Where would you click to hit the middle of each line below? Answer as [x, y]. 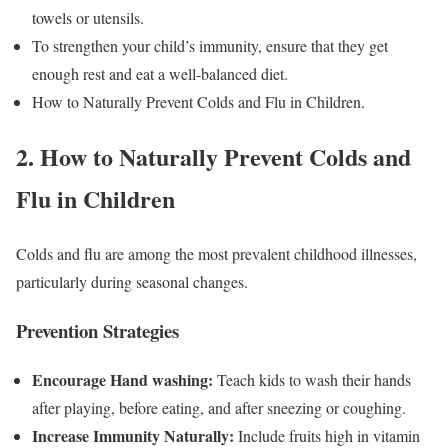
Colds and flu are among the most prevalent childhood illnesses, [216, 254]
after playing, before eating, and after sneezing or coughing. [219, 407]
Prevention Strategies [97, 330]
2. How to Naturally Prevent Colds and [213, 157]
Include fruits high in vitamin [327, 435]
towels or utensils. [88, 18]
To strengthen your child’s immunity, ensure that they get [210, 46]
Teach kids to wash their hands [312, 379]
